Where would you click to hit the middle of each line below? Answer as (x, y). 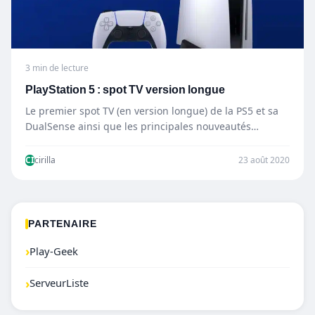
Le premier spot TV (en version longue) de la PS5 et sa (152, 111)
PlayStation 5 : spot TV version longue (125, 90)
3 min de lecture (57, 68)
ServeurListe (59, 284)
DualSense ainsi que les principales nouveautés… (142, 127)
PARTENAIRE (63, 224)
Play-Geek (54, 251)
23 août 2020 (264, 160)
